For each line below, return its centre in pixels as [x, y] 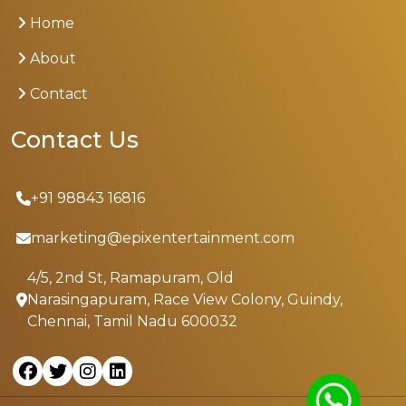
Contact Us [75, 140]
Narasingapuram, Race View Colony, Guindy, [185, 300]
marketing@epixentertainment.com [163, 238]
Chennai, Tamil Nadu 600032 [132, 322]
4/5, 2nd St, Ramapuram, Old [130, 278]
